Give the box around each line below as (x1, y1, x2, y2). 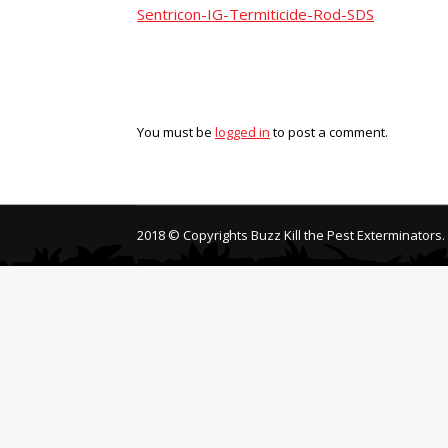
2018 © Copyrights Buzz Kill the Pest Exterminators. (137, 226, 445, 244)
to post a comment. (270, 123, 388, 141)
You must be (137, 123, 215, 141)
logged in (215, 123, 270, 141)
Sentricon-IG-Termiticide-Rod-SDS (137, 4, 374, 24)
